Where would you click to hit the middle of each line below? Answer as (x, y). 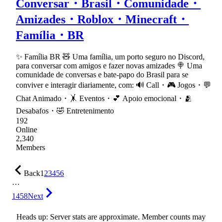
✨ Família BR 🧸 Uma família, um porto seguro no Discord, (110, 57)
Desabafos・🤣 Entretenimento (65, 111)
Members (30, 148)
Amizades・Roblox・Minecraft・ (102, 19)
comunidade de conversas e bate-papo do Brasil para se (102, 75)
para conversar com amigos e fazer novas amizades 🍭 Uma (109, 66)
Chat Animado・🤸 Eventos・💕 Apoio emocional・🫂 (104, 99)
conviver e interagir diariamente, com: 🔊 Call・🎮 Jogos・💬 (113, 85)
